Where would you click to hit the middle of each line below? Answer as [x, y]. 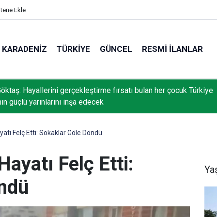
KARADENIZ [25, 49]
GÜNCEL [116, 49]
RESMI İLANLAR [173, 49]
